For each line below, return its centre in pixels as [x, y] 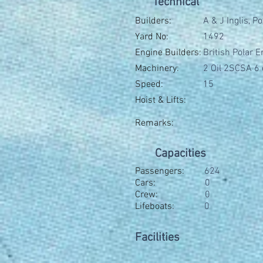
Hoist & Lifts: [161, 100]
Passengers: [160, 171]
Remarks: [154, 123]
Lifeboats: [155, 207]
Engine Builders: [168, 53]
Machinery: [157, 69]
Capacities [181, 154]
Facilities [157, 238]
